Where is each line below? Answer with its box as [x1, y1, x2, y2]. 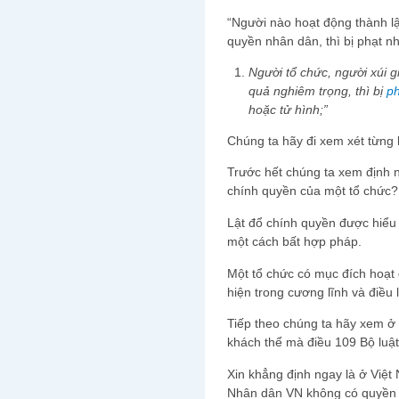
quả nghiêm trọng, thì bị [248, 84, 387, 99]
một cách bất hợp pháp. [227, 233, 362, 248]
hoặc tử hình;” [248, 102, 329, 118]
